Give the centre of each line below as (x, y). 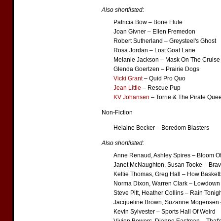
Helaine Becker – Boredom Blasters (161, 128)
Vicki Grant (128, 78)
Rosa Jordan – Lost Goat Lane (154, 50)
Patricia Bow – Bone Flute (148, 22)
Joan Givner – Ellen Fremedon (154, 32)
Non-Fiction (117, 112)
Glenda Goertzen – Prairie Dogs (156, 69)
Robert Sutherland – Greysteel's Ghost (165, 41)
